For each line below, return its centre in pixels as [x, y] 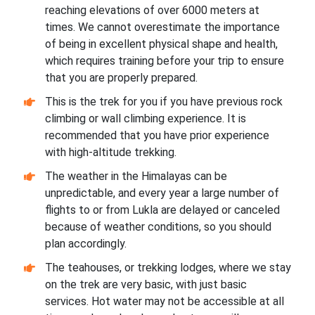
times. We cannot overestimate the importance [162, 27]
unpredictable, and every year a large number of [162, 193]
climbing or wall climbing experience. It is [145, 118]
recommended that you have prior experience [157, 135]
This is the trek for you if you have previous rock [163, 101]
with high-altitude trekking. [110, 152]
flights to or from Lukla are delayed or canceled [162, 210]
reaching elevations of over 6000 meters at [152, 10]
